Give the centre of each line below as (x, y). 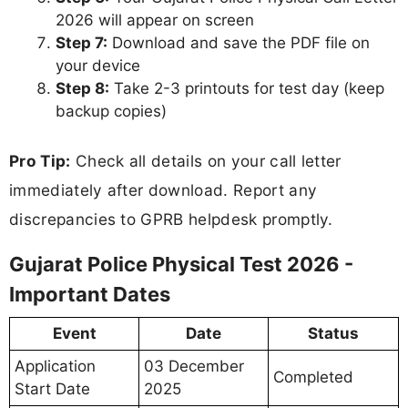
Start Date (52, 388)
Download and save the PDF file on (239, 43)
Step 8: (82, 89)
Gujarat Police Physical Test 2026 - (181, 264)
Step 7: (82, 43)
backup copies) (111, 112)
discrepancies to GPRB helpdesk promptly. (171, 219)
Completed (313, 377)
